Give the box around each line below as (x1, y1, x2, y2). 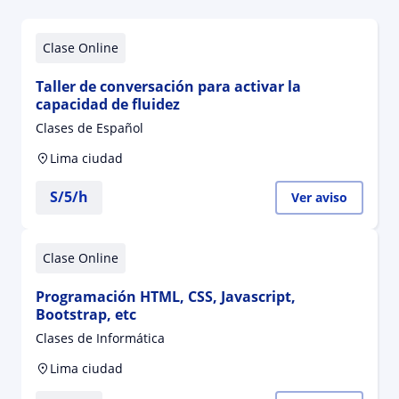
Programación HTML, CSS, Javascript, (36, 287, 296, 306)
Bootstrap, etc (36, 305, 136, 324)
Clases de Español (36, 119, 143, 136)
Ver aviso (290, 189, 347, 206)
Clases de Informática (36, 330, 165, 346)
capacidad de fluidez (36, 94, 180, 114)
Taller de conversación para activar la (36, 77, 301, 96)
